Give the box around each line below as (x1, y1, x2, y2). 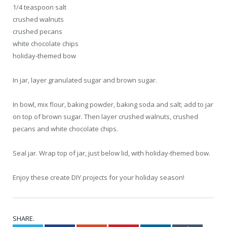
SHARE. (13, 214, 34, 223)
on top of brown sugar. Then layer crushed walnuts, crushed (13, 112, 198, 122)
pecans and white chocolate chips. (13, 124, 118, 134)
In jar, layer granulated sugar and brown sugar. (13, 75, 157, 85)
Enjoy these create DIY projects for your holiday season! (13, 173, 184, 182)
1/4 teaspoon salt (13, 2, 66, 12)
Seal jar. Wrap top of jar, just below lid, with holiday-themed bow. (13, 148, 210, 158)
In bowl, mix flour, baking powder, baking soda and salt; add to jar (13, 100, 213, 109)
